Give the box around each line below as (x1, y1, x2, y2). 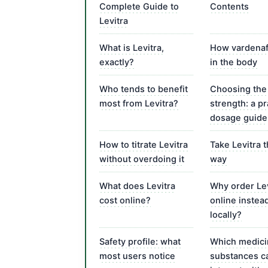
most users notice (99, 251, 175, 261)
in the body (210, 57, 257, 68)
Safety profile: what (99, 236, 181, 247)
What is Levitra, (99, 42, 164, 53)
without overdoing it (99, 154, 184, 165)
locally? (210, 209, 242, 220)
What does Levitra (99, 181, 175, 191)
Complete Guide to (99, 1, 179, 12)
